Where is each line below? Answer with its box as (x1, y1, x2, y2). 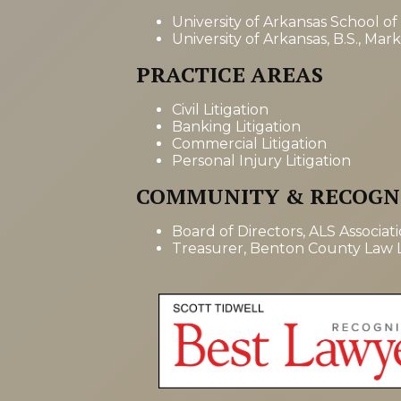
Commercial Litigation (172, 134, 327, 152)
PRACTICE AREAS (136, 59, 323, 89)
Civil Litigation (172, 100, 269, 118)
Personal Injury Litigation (172, 151, 351, 169)
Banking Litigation (172, 117, 301, 135)
